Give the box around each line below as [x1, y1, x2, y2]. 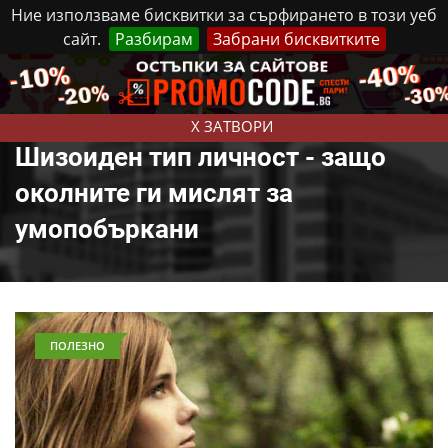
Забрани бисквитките [212, 28, 380, 50]
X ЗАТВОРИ [190, 116, 273, 136]
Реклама [257, 63, 315, 82]
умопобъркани [15, 214, 199, 244]
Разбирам [114, 28, 193, 50]
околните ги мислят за [15, 178, 293, 208]
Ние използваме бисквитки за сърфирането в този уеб [11, 4, 437, 26]
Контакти [330, 63, 395, 82]
